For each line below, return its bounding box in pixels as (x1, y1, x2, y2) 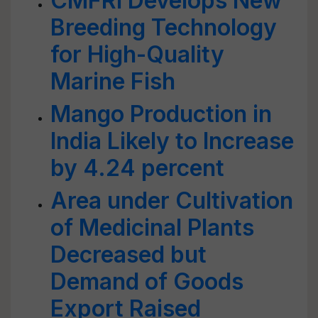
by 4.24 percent (50, 154, 224, 182)
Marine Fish (50, 67, 175, 95)
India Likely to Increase (50, 127, 294, 155)
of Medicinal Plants (50, 214, 254, 241)
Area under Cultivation (50, 187, 293, 214)
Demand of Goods (50, 268, 243, 295)
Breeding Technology (50, 13, 277, 41)
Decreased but (50, 241, 207, 268)
